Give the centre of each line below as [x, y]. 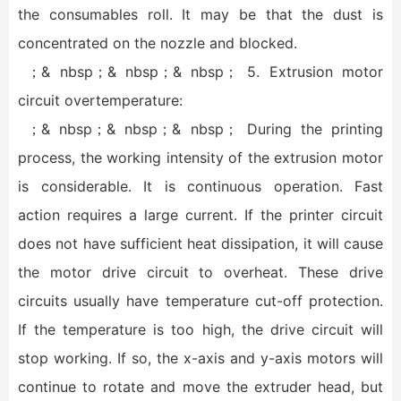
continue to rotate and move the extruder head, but [200, 387]
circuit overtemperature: [100, 100]
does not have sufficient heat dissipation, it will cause [200, 243]
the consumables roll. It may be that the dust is [200, 14]
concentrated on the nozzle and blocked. [158, 43]
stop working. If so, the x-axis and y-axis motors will [200, 358]
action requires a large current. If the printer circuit [200, 215]
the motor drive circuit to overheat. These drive [200, 272]
